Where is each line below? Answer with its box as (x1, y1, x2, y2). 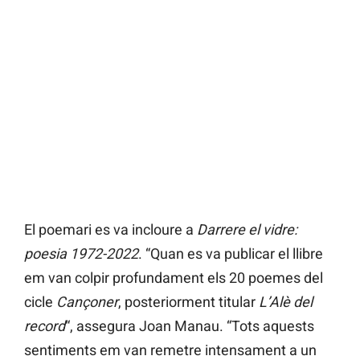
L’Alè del (259, 293, 313, 311)
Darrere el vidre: (197, 221, 297, 239)
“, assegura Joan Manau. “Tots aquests (65, 317, 314, 335)
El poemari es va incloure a (24, 221, 197, 239)
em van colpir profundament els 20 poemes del (24, 269, 323, 287)
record (24, 317, 65, 335)
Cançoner (56, 293, 118, 311)
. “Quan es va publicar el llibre (138, 245, 323, 263)
